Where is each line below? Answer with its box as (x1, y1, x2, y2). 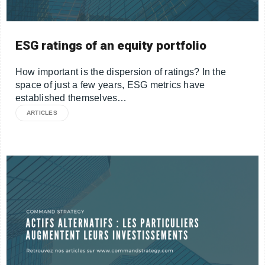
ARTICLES (27, 109, 57, 116)
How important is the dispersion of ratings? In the (15, 66, 227, 77)
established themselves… (15, 92, 127, 103)
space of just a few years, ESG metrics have (15, 79, 205, 90)
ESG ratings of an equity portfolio (15, 38, 207, 53)
